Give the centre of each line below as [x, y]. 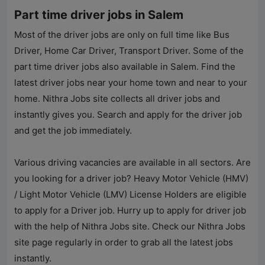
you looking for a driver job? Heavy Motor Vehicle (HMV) [131, 179]
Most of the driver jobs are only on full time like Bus [122, 35]
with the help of [48, 227]
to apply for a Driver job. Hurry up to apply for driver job [130, 211]
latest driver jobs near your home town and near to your [131, 83]
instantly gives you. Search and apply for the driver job [128, 115]
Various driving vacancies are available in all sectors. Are [132, 163]
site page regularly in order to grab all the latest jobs [124, 243]
